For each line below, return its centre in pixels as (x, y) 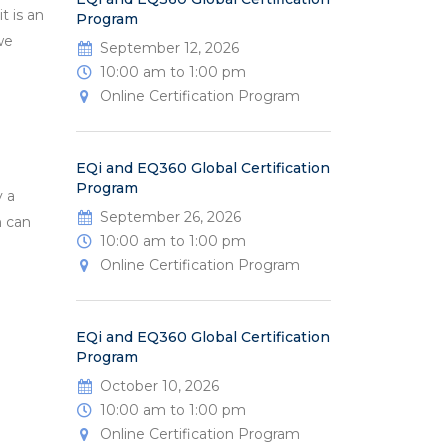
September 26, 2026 (170, 217)
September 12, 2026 (169, 48)
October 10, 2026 (159, 386)
